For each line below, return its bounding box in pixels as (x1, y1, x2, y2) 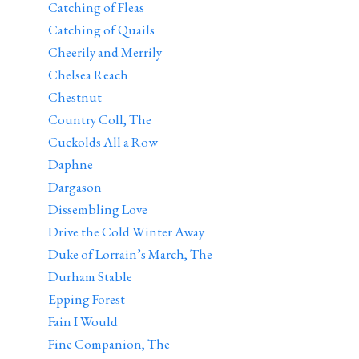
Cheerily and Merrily (48, 43, 162, 61)
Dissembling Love (48, 200, 147, 218)
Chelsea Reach (48, 66, 128, 83)
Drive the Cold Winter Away (48, 223, 204, 240)
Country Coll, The (48, 111, 151, 128)
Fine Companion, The (48, 335, 170, 353)
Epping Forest (48, 290, 125, 308)
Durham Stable (48, 268, 132, 285)
